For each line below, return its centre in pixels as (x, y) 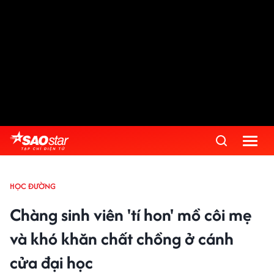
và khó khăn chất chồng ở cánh (122, 239)
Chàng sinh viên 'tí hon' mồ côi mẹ (131, 215)
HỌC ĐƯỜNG (33, 186)
